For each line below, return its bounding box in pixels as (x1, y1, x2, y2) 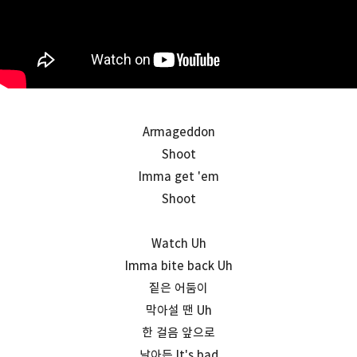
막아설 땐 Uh (145, 302, 212, 318)
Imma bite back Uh (124, 257, 233, 273)
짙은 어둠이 (149, 280, 208, 296)
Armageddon (142, 124, 215, 139)
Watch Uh (151, 235, 206, 251)
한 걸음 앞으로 (142, 324, 215, 340)
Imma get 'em (138, 168, 219, 184)
